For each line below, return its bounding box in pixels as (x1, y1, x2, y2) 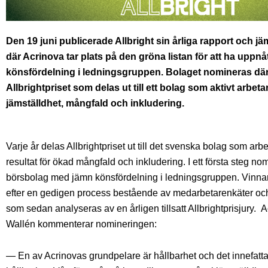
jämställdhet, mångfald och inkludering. (6, 98, 184, 109)
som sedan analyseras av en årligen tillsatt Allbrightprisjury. (6, 203, 261, 214)
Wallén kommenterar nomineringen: (6, 219, 157, 230)
